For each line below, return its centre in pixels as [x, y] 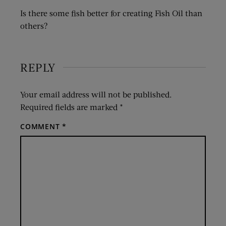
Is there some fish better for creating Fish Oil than [111, 13]
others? [34, 25]
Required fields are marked [70, 106]
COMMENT [41, 126]
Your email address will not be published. [96, 94]
